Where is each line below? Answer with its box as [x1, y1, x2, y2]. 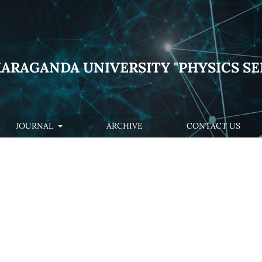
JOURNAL [16, 120, 56, 131]
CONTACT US [186, 120, 240, 131]
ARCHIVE [106, 120, 143, 131]
